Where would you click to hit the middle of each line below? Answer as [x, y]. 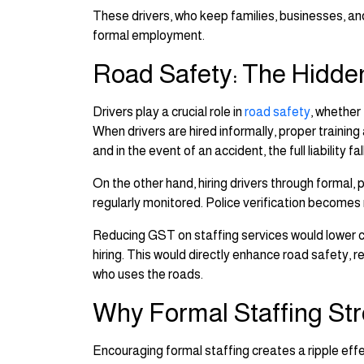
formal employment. [149, 36]
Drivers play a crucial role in [169, 112]
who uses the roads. [148, 275]
